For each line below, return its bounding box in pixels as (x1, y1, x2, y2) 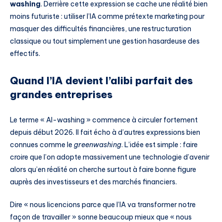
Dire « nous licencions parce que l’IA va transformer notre (10, 200, 196, 209)
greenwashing (74, 140, 121, 150)
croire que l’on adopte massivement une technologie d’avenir (10, 153, 210, 162)
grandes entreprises (10, 88, 112, 101)
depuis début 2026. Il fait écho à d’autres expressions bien (10, 128, 200, 137)
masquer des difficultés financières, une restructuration (10, 24, 191, 34)
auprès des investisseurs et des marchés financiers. (10, 177, 177, 187)
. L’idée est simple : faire (121, 140, 198, 150)
